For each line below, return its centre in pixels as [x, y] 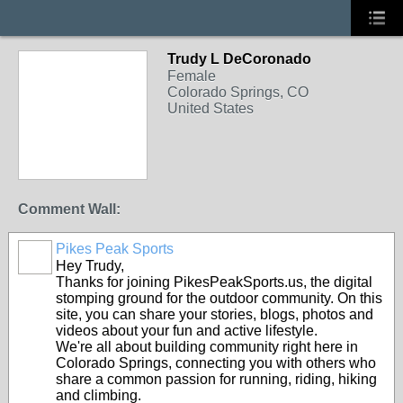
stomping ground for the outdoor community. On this [219, 298]
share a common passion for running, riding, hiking [216, 379]
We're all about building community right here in [207, 347]
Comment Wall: [69, 209]
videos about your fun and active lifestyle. [187, 331]
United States [210, 108]
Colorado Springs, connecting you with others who [216, 363]
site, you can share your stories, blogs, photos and [215, 314]
